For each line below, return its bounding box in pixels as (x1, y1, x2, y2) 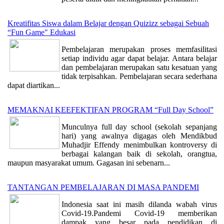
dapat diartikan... (7, 81, 60, 90)
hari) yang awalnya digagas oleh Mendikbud (61, 131, 217, 140)
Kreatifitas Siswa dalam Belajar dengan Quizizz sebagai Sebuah (7, 19, 209, 28)
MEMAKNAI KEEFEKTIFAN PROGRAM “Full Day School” (7, 105, 213, 114)
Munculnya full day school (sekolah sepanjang (61, 122, 217, 131)
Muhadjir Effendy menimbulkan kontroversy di (61, 140, 217, 149)
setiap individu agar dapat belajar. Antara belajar (61, 54, 217, 63)
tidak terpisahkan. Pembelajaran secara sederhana (61, 72, 217, 81)
